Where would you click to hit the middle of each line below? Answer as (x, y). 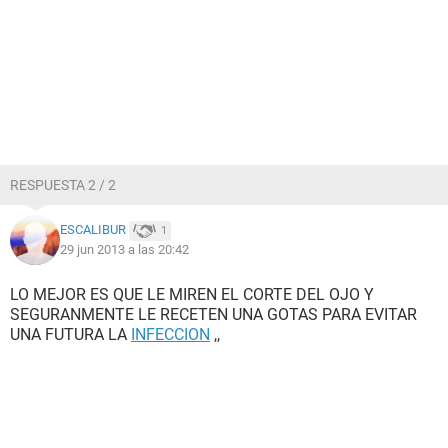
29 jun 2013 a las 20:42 (124, 249)
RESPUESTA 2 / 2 (63, 185)
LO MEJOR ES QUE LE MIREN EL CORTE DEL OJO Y (192, 294)
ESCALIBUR (93, 230)
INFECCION (170, 334)
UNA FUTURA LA (70, 334)
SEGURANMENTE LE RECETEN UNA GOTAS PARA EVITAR (213, 314)
